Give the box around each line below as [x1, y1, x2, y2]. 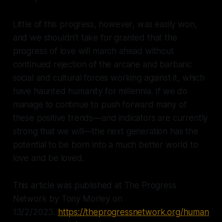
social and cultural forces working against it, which [12, 72, 205, 83]
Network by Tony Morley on [12, 193, 122, 204]
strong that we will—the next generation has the [12, 126, 198, 136]
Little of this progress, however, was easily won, [12, 19, 197, 29]
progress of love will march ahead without [12, 46, 174, 56]
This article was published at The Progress [12, 180, 176, 190]
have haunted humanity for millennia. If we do [12, 86, 188, 96]
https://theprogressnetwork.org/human [57, 207, 209, 217]
